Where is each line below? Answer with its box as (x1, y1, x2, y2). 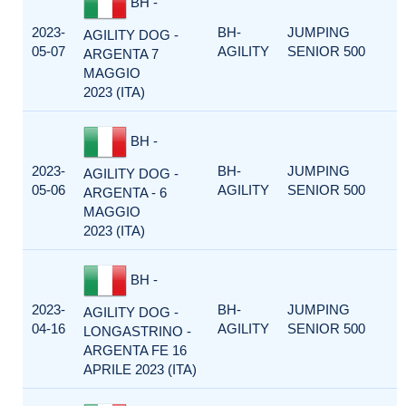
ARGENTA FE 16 (83, 343, 187, 358)
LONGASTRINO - (83, 324, 191, 339)
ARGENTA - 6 (83, 185, 167, 200)
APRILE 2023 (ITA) (83, 362, 197, 377)
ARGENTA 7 (83, 46, 159, 62)
